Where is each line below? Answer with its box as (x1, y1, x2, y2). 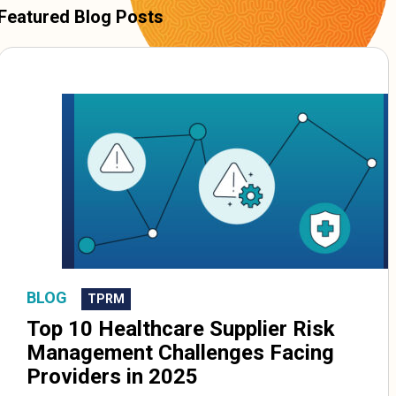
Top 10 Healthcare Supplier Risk (27, 316, 336, 342)
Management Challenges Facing (27, 340, 335, 366)
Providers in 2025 (27, 364, 199, 390)
